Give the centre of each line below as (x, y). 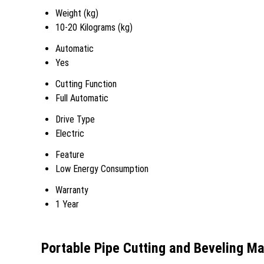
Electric (70, 133)
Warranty (72, 190)
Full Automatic (82, 98)
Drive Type (75, 119)
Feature (70, 155)
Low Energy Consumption (102, 169)
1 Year (67, 204)
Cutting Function (86, 84)
